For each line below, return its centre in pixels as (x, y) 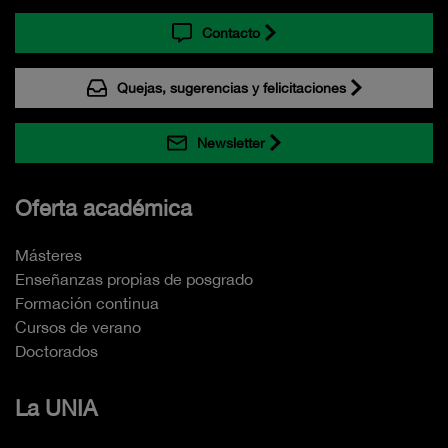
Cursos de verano (78, 327)
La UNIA (56, 408)
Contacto (231, 33)
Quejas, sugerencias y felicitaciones (231, 88)
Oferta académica (103, 208)
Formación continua (87, 303)
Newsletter (231, 143)
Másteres (48, 255)
